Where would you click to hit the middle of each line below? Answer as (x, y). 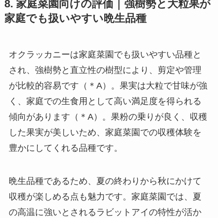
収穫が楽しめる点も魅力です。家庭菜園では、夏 (105, 197)
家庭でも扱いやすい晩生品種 (75, 19)
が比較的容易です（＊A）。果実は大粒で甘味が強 (108, 86)
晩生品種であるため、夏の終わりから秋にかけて (105, 181)
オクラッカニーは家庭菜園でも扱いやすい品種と (105, 55)
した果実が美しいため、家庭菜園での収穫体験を (105, 133)
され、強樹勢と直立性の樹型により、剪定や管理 (105, 70)
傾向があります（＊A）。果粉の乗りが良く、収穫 (108, 117)
